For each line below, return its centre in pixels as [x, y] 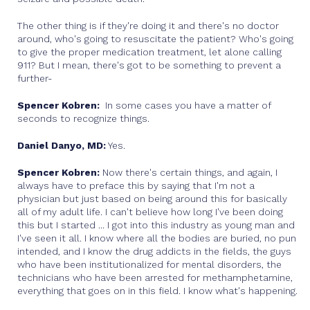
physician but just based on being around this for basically [152, 199]
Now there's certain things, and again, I [190, 172]
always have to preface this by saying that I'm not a [136, 185]
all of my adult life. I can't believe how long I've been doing [150, 212]
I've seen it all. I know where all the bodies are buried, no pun [157, 238]
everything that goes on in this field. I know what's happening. [157, 291]
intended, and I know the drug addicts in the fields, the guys [154, 251]
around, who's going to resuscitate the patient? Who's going [155, 39]
